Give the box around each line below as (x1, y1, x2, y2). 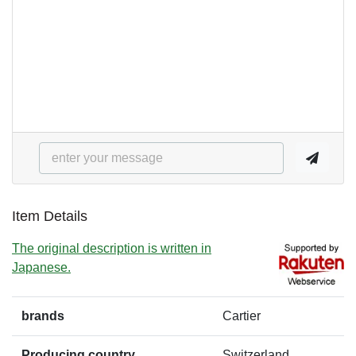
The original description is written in (12, 242, 211, 256)
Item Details (12, 208, 87, 225)
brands (21, 309, 64, 323)
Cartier (222, 309, 261, 323)
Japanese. (12, 261, 71, 275)
